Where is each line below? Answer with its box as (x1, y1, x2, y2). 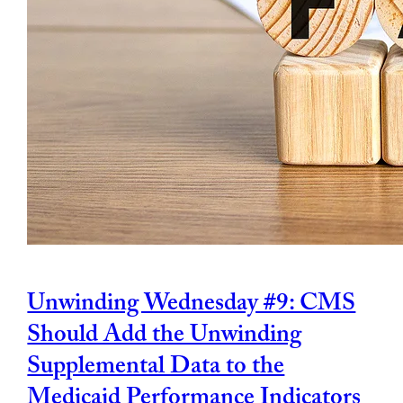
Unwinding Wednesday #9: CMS (27, 284, 356, 327)
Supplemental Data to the (27, 347, 285, 390)
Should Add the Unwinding (27, 316, 302, 358)
